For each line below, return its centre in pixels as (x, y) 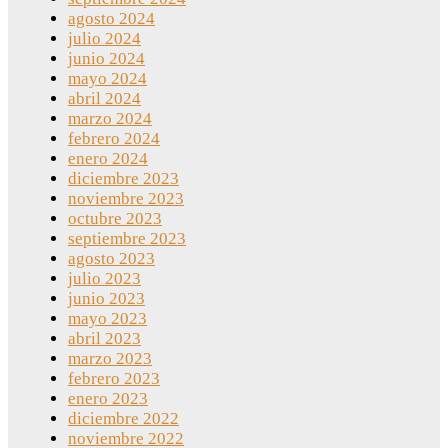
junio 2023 (106, 299)
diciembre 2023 (123, 179)
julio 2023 (104, 279)
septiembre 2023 (127, 239)
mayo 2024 (107, 79)
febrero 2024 (114, 139)
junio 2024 (106, 59)
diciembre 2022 (123, 419)
